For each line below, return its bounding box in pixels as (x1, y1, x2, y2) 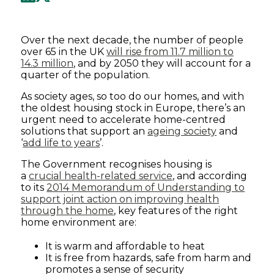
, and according (172, 170, 248, 182)
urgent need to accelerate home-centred (21, 114, 226, 126)
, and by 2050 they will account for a (73, 57, 251, 70)
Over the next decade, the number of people (21, 34, 244, 46)
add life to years (23, 137, 100, 149)
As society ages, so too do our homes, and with (21, 91, 245, 103)
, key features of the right (114, 205, 239, 217)
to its (21, 182, 47, 194)
